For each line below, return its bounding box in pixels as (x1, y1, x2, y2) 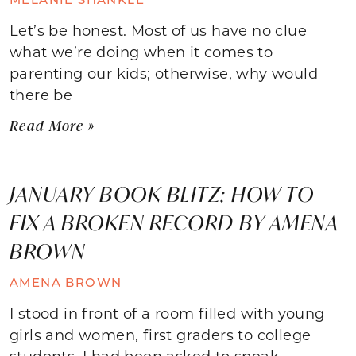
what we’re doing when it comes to (10, 41, 273, 61)
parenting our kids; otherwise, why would (10, 63, 318, 83)
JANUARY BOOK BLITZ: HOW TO (10, 180, 314, 207)
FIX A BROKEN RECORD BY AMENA (10, 208, 338, 236)
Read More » (10, 115, 95, 135)
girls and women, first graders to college (10, 324, 311, 344)
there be (10, 84, 73, 104)
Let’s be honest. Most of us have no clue (10, 20, 307, 40)
